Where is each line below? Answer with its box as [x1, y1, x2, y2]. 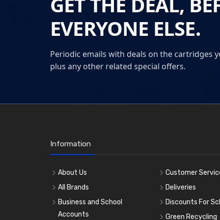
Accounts [58, 210, 89, 219]
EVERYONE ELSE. [50, 15, 200, 42]
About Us [58, 168, 87, 177]
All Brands [58, 183, 89, 192]
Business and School [58, 198, 122, 207]
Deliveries [165, 183, 196, 192]
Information [50, 139, 91, 149]
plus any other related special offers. [50, 61, 186, 72]
